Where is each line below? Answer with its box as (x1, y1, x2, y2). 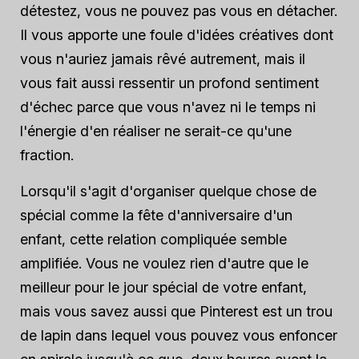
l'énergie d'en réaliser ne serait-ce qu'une (20, 123, 292, 139)
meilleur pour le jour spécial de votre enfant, (20, 279, 307, 296)
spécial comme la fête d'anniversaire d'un (20, 207, 292, 224)
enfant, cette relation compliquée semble (20, 231, 287, 248)
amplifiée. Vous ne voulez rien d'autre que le (20, 255, 309, 272)
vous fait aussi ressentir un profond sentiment (20, 75, 319, 91)
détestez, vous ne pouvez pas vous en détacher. (20, 2, 337, 19)
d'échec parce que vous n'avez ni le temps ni (20, 99, 316, 115)
